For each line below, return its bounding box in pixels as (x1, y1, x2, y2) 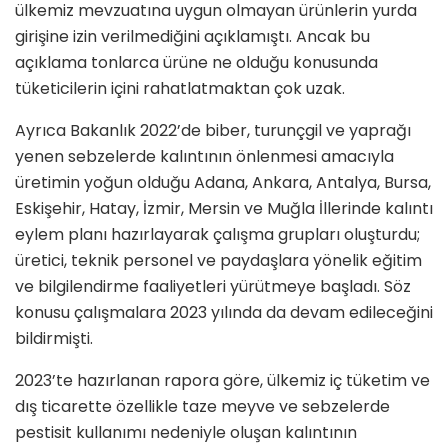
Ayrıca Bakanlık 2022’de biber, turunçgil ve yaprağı (15, 119, 411, 143)
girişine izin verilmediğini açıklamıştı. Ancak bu (15, 25, 370, 49)
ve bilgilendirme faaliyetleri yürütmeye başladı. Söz (15, 275, 411, 299)
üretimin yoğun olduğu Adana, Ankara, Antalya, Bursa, (15, 171, 431, 195)
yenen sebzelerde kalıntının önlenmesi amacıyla (15, 145, 394, 169)
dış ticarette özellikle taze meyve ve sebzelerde (15, 395, 390, 419)
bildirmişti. (15, 327, 93, 351)
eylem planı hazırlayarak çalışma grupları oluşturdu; (15, 223, 420, 247)
